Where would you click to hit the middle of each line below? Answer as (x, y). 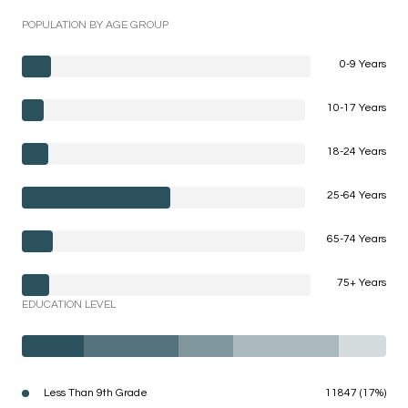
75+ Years (362, 283)
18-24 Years (357, 152)
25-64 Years (357, 196)
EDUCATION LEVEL (69, 305)
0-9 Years (363, 65)
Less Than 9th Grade (96, 393)
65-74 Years (357, 240)
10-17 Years (357, 108)
